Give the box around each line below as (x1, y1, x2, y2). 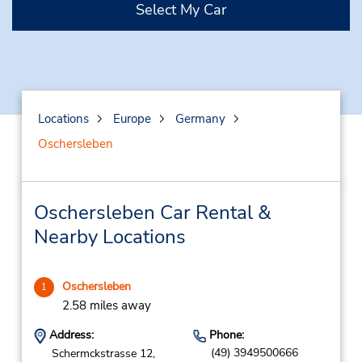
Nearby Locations (33, 224, 186, 250)
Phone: (205, 327, 244, 343)
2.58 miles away (61, 297, 151, 314)
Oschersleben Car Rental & (33, 200, 271, 225)
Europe (112, 111, 151, 127)
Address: (45, 327, 94, 343)
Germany (175, 111, 225, 127)
